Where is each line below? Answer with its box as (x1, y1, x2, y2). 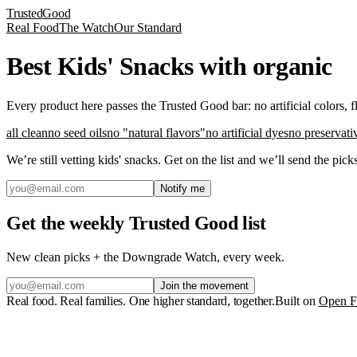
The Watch (59, 21, 114, 34)
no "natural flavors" (107, 125, 206, 139)
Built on (274, 293, 316, 308)
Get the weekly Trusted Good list (6, 212, 266, 233)
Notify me (160, 182, 205, 194)
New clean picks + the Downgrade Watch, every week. (6, 249, 284, 264)
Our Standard (114, 21, 182, 34)
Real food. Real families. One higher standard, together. (6, 293, 275, 308)
